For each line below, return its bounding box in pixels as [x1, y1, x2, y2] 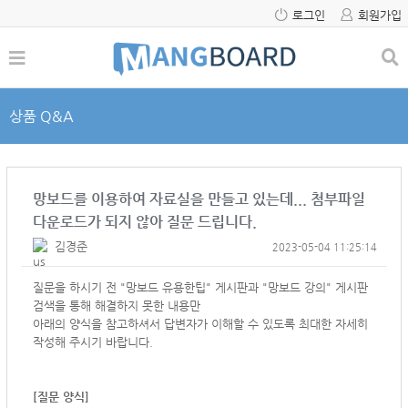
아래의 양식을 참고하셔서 [33, 317, 164, 331]
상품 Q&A [9, 107, 74, 125]
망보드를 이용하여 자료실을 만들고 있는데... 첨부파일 [33, 190, 365, 208]
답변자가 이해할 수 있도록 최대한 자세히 [164, 317, 368, 331]
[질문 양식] [33, 390, 89, 403]
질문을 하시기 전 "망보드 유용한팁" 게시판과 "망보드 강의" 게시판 [33, 280, 368, 294]
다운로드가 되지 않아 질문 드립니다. [33, 213, 257, 230]
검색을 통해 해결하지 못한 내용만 [33, 299, 200, 312]
